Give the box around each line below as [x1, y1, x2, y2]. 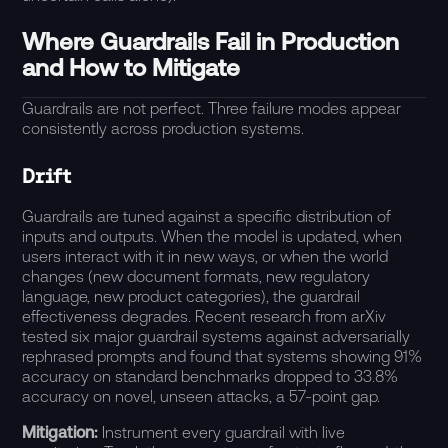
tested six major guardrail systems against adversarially [22, 327, 411, 345]
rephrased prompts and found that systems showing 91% [22, 347, 423, 365]
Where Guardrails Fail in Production [22, 28, 400, 55]
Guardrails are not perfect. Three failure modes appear [22, 99, 402, 117]
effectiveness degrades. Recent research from [22, 307, 352, 325]
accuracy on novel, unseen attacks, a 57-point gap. [22, 387, 381, 405]
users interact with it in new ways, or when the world [22, 247, 389, 265]
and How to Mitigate [22, 54, 241, 81]
